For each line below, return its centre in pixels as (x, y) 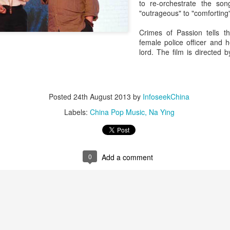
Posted (61, 97)
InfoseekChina (166, 97)
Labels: (77, 112)
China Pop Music (117, 112)
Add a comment (127, 157)
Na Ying (161, 112)
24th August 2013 (102, 97)
